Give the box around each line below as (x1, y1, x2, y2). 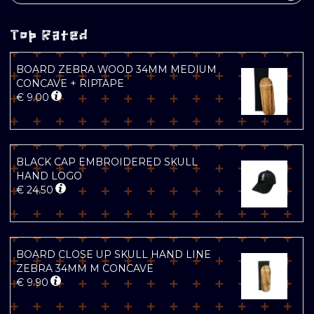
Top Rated (10, 27, 88, 43)
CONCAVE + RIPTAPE (16, 77, 124, 90)
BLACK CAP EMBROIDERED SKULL (16, 156, 198, 169)
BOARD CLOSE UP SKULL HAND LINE (16, 248, 211, 261)
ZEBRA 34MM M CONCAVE (16, 262, 153, 275)
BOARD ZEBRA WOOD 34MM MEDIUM (16, 63, 217, 76)
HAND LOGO (16, 170, 82, 183)
